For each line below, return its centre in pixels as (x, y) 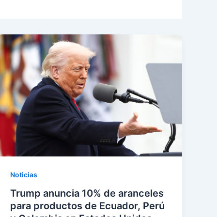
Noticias (24, 175)
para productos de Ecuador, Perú (88, 206)
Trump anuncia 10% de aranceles (87, 194)
